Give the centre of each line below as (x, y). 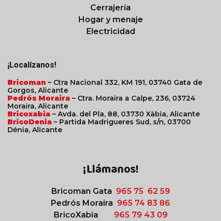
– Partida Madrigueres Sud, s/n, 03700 (122, 122)
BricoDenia (30, 122)
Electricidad (110, 32)
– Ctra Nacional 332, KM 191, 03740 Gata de (125, 83)
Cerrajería (110, 8)
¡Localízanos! (32, 65)
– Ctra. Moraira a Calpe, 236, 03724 (133, 98)
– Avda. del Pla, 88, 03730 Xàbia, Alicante (126, 114)
